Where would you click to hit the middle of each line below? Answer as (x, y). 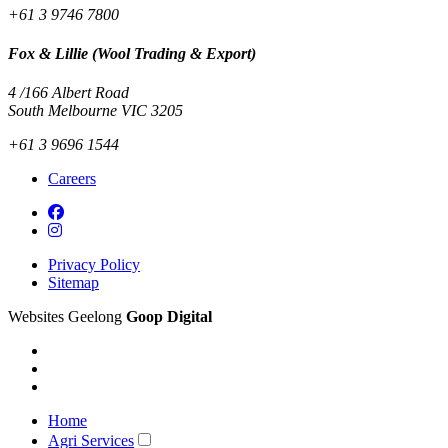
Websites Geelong (67, 317)
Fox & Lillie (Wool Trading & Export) (132, 53)
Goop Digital (169, 317)
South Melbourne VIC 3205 (95, 111)
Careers (72, 179)
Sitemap (73, 283)
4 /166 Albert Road (68, 93)
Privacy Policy (94, 265)
